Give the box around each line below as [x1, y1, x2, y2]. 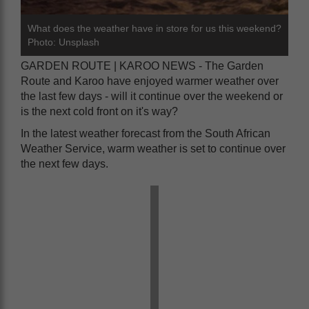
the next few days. [21, 158, 108, 170]
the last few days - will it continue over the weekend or [21, 90, 283, 103]
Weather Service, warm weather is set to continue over [21, 143, 286, 155]
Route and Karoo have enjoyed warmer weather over [21, 75, 279, 88]
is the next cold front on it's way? [21, 106, 178, 118]
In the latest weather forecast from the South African [21, 128, 270, 140]
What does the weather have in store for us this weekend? [28, 23, 281, 34]
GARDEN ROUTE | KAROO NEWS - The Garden [21, 60, 263, 72]
